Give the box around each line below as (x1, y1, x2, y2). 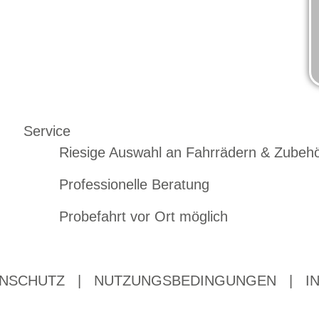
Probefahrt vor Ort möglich (58, 209, 228, 225)
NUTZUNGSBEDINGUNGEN (93, 273, 276, 289)
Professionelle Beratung (58, 177, 209, 193)
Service (23, 123, 70, 140)
